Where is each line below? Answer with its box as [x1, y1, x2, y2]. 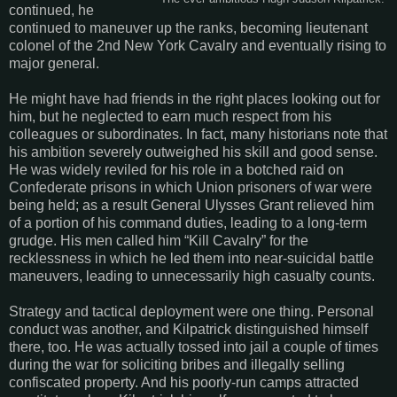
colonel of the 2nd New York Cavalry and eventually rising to [9, 37, 386, 53]
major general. [9, 55, 99, 71]
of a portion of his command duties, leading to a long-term [9, 214, 367, 230]
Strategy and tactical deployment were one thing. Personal [9, 303, 374, 319]
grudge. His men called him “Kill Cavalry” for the [9, 232, 308, 248]
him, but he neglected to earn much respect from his [9, 108, 331, 124]
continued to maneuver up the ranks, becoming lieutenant [9, 19, 368, 35]
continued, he [9, 2, 94, 18]
